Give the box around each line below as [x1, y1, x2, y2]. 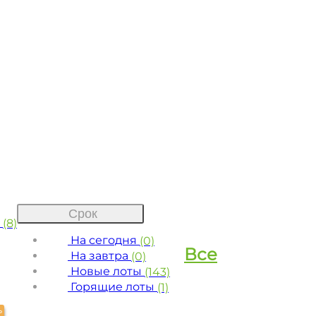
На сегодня [68, 233, 140, 247]
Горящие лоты [68, 279, 157, 293]
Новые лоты [68, 264, 145, 278]
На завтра [68, 248, 131, 262]
